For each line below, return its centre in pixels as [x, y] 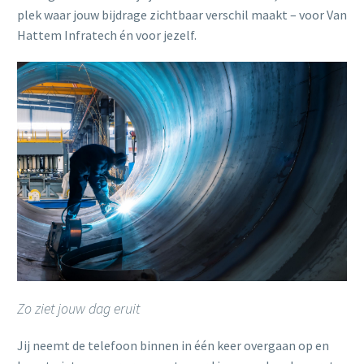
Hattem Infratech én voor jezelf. [107, 35]
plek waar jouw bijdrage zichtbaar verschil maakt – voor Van [182, 14]
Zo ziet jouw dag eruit [78, 309]
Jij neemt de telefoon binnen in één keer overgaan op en [173, 345]
